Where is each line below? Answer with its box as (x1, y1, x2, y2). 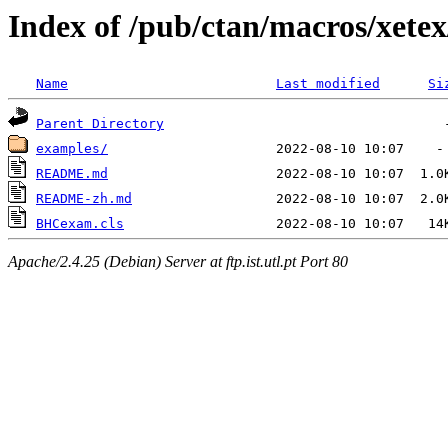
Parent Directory (36, 116, 164, 132)
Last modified (276, 76, 380, 92)
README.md (36, 166, 108, 182)
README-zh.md (36, 191, 132, 207)
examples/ (36, 141, 108, 157)
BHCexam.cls (36, 216, 124, 232)
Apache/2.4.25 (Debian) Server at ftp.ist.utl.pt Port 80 (8, 252, 348, 270)
